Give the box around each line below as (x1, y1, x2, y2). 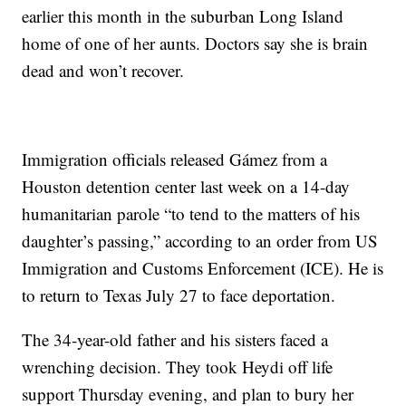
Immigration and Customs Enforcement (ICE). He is (22, 256, 384, 279)
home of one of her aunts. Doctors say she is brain (22, 32, 369, 54)
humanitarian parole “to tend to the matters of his (22, 202, 361, 225)
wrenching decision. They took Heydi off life (22, 355, 333, 378)
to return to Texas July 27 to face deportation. (22, 284, 336, 306)
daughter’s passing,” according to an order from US (22, 229, 379, 252)
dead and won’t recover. (22, 59, 185, 82)
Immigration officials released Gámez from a (22, 148, 328, 170)
